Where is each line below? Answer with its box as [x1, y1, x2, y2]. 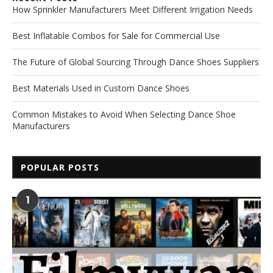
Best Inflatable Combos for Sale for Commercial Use [12, 30, 220, 42]
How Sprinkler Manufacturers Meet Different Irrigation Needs [12, 4, 253, 16]
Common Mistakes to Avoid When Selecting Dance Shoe [12, 108, 236, 121]
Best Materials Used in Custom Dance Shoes [12, 82, 190, 94]
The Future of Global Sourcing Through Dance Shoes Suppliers [12, 56, 259, 68]
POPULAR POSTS [21, 161, 99, 174]
